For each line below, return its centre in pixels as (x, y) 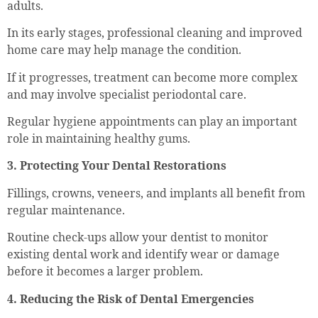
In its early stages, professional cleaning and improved (155, 33)
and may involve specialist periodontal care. (127, 94)
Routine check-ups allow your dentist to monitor (138, 237)
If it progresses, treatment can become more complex (152, 77)
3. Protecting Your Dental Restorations (117, 166)
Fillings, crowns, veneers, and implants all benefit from (156, 193)
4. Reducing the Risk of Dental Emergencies (131, 298)
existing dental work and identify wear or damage (143, 254)
